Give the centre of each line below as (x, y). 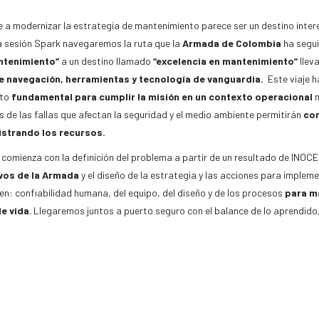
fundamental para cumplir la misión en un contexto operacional (162, 97)
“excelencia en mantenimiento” (225, 61)
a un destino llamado (106, 61)
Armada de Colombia (231, 43)
